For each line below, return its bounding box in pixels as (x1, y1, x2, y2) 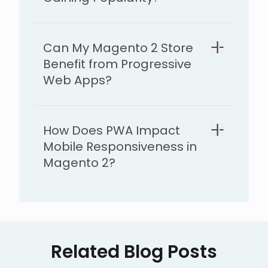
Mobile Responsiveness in (43, 138, 197, 155)
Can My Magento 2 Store (43, 39, 193, 56)
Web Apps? (43, 71, 112, 89)
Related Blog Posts (51, 239, 217, 264)
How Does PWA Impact (43, 121, 180, 139)
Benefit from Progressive (43, 55, 191, 72)
